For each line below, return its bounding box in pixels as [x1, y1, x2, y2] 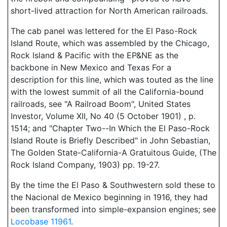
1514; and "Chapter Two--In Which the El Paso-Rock [11, 123, 210, 133]
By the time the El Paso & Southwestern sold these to [11, 180, 215, 190]
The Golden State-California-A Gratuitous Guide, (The [11, 147, 216, 158]
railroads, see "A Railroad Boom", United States [11, 99, 191, 109]
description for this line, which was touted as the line [11, 74, 213, 85]
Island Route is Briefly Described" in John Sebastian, [11, 135, 210, 145]
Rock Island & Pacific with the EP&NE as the [11, 50, 178, 60]
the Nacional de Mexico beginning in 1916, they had [11, 192, 208, 202]
